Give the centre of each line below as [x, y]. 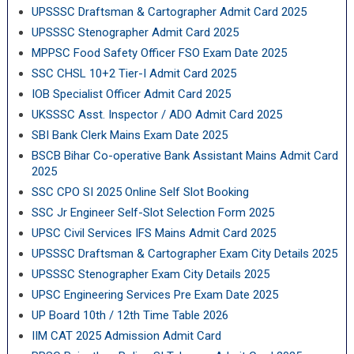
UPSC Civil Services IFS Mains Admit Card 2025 [153, 233]
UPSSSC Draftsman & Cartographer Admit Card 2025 [169, 12]
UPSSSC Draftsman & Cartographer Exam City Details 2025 [184, 254]
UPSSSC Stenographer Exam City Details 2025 [150, 274]
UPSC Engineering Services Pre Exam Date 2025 [154, 295]
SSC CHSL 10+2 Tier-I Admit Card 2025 [134, 73]
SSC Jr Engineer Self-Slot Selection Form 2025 [153, 213]
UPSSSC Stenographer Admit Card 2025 [135, 32]
